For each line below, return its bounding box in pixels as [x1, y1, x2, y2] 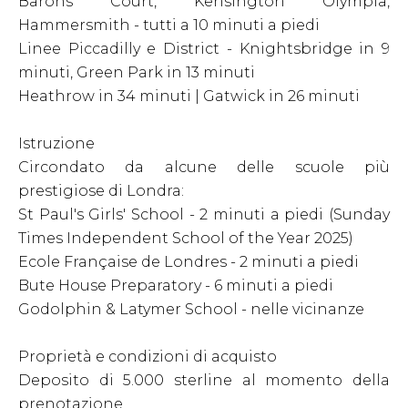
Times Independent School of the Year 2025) [18, 229, 353, 247]
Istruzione [18, 135, 95, 152]
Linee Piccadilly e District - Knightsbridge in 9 [18, 40, 390, 57]
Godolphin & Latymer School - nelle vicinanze [18, 301, 364, 318]
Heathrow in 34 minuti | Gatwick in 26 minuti [18, 87, 360, 105]
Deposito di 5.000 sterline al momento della [18, 372, 390, 389]
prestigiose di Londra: [18, 182, 184, 199]
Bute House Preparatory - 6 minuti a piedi [18, 277, 333, 294]
